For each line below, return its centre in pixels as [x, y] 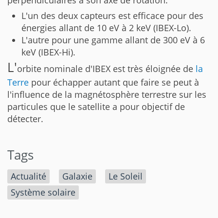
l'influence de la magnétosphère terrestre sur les [107, 94]
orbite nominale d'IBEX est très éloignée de [106, 68]
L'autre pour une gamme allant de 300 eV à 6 [113, 40]
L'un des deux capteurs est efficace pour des [112, 15]
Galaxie [78, 176]
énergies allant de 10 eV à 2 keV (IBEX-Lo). [106, 27]
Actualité [28, 176]
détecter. [25, 118]
